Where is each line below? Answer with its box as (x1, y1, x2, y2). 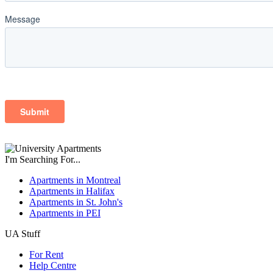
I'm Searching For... (5, 154, 80, 165)
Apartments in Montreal (29, 175, 121, 185)
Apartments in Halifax (29, 186, 115, 196)
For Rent (29, 249, 63, 260)
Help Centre (29, 260, 76, 271)
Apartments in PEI (29, 208, 101, 218)
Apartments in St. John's (29, 197, 122, 207)
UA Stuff (5, 229, 40, 239)
